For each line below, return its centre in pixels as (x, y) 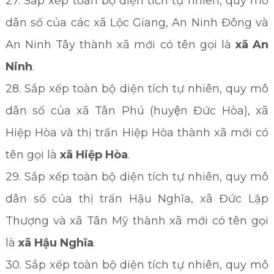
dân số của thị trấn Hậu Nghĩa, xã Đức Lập (137, 199)
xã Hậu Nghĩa (56, 243)
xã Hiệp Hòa (94, 155)
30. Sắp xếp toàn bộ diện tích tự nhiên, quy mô (137, 265)
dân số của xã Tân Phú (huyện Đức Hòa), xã (137, 111)
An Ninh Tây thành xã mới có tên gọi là (120, 45)
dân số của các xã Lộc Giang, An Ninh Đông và (137, 23)
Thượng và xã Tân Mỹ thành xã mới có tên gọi (137, 221)
